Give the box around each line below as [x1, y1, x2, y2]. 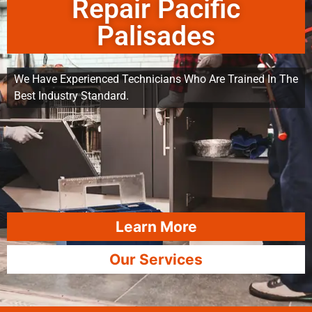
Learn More [115, 218, 197, 235]
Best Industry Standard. [14, 89, 129, 102]
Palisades [97, 20, 215, 52]
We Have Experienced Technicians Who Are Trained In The [14, 72, 298, 86]
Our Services [109, 251, 203, 268]
